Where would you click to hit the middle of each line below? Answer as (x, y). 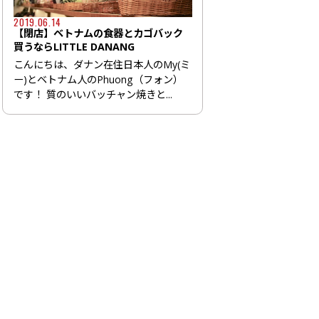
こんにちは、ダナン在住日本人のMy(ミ (102, 64)
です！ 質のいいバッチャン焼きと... (93, 94)
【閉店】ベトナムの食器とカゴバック (99, 33)
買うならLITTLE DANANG (74, 46)
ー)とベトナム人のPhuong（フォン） (99, 79)
